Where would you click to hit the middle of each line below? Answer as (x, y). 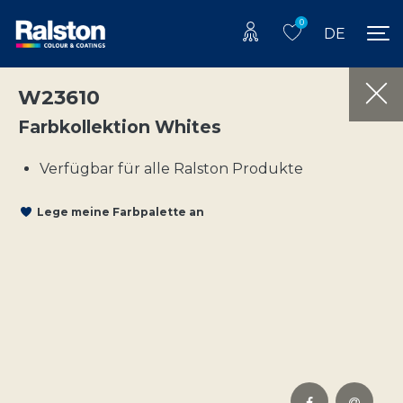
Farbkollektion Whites (120, 126)
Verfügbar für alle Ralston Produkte (171, 168)
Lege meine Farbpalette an (121, 212)
